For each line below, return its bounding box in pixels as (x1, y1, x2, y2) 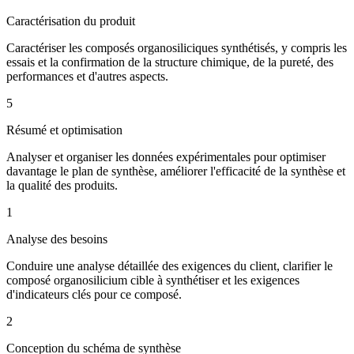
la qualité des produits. (6, 178, 118, 192)
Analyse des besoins (6, 232, 107, 246)
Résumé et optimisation (6, 122, 122, 137)
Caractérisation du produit (6, 13, 135, 28)
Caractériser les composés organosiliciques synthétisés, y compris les (6, 40, 347, 55)
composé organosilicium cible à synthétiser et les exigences (6, 273, 299, 287)
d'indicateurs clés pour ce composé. (6, 287, 182, 301)
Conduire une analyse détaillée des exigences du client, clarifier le (6, 258, 333, 273)
